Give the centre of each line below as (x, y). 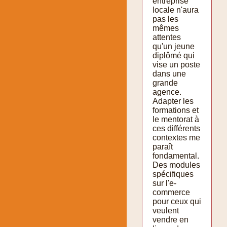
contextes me (176, 137)
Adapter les (173, 101)
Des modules (176, 165)
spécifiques (173, 174)
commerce (171, 192)
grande (165, 83)
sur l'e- (164, 183)
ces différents (176, 128)
